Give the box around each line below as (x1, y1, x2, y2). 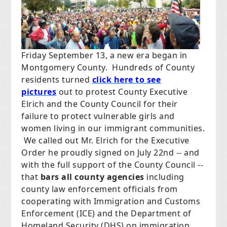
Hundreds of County (112, 62, 195, 73)
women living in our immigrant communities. (21, 123, 205, 134)
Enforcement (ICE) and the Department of (21, 208, 192, 219)
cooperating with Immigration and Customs (21, 196, 201, 207)
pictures (21, 86, 57, 98)
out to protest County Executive (56, 86, 188, 98)
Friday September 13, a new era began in (21, 50, 187, 61)
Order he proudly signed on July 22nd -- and (21, 147, 200, 159)
